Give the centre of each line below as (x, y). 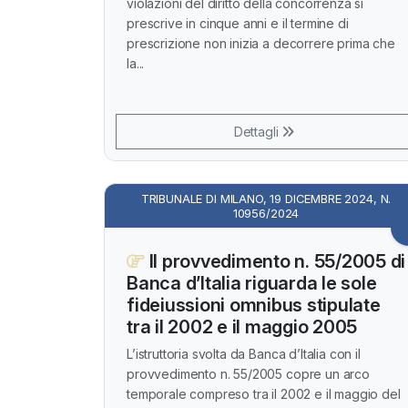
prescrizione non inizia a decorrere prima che (261, 43)
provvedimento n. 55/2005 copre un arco (248, 374)
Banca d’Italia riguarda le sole (252, 283)
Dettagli (258, 132)
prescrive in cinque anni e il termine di (238, 23)
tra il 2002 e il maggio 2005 (242, 327)
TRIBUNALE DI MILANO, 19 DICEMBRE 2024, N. (266, 199)
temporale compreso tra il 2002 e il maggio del (264, 394)
